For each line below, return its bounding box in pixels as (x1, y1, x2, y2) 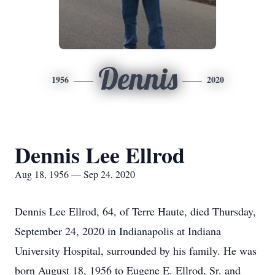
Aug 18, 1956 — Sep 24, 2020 (15, 168, 135, 180)
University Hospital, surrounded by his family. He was (15, 243, 257, 258)
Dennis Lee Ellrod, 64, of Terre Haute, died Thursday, (15, 204, 256, 219)
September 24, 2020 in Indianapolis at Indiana (15, 223, 221, 238)
